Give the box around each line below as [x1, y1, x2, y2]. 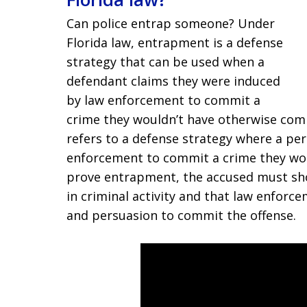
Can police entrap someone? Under [66, 15, 275, 32]
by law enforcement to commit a [66, 92, 260, 108]
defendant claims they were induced [66, 73, 280, 89]
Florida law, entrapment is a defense [66, 34, 283, 51]
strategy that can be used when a [66, 53, 265, 70]
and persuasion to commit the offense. [66, 207, 296, 223]
